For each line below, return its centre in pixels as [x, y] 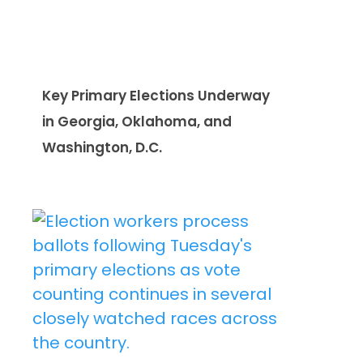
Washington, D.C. [102, 147]
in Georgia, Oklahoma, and [137, 121]
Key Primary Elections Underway [156, 95]
